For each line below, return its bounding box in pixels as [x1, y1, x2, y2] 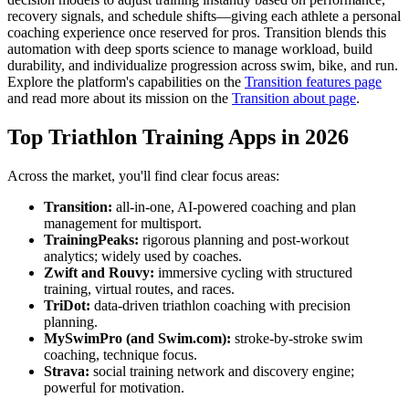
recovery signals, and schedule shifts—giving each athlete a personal [7, 7, 401, 24]
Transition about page [232, 89, 356, 106]
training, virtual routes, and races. [44, 280, 235, 297]
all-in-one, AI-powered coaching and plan [112, 198, 356, 215]
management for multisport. [44, 215, 202, 231]
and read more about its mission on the [7, 89, 232, 106]
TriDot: [44, 297, 90, 313]
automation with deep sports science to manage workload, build [7, 40, 372, 57]
